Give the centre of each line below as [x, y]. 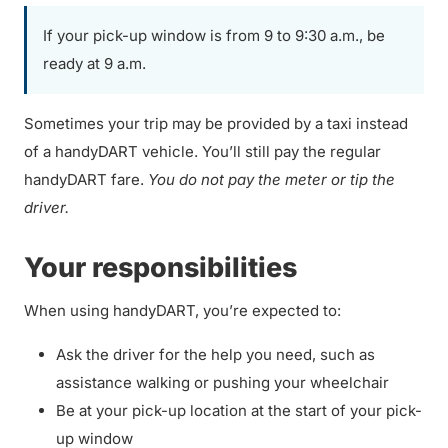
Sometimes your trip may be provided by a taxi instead [216, 123]
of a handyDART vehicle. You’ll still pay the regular [202, 151]
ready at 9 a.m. [94, 63]
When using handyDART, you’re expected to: [184, 310]
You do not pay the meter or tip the [271, 179]
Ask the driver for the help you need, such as [215, 354]
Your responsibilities [163, 267]
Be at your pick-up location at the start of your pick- [239, 410]
